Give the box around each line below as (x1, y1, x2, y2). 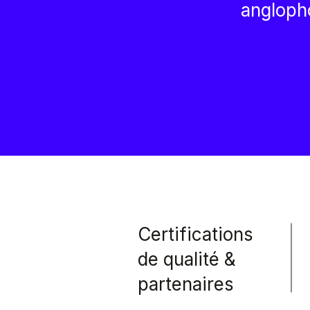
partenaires (138, 273, 234, 295)
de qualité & (138, 248, 236, 270)
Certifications (138, 224, 253, 245)
